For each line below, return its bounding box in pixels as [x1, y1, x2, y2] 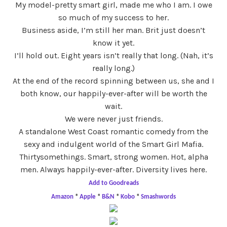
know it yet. [93, 37, 134, 48]
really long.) [92, 63, 135, 73]
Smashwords [141, 193, 176, 200]
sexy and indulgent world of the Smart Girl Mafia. [24, 139, 203, 149]
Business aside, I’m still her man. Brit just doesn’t [22, 25, 205, 35]
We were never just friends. [64, 113, 163, 124]
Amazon [51, 193, 75, 200]
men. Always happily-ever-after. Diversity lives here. [20, 164, 207, 174]
